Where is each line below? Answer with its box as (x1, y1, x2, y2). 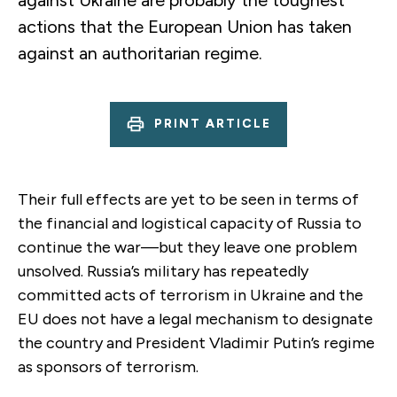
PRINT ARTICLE (154, 116, 271, 132)
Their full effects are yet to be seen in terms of (18, 189, 359, 209)
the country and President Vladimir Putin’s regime (18, 332, 375, 353)
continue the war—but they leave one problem (18, 237, 357, 257)
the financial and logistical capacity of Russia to (18, 213, 362, 233)
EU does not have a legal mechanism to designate (18, 308, 373, 329)
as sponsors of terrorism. (18, 356, 198, 377)
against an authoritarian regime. (18, 42, 262, 64)
